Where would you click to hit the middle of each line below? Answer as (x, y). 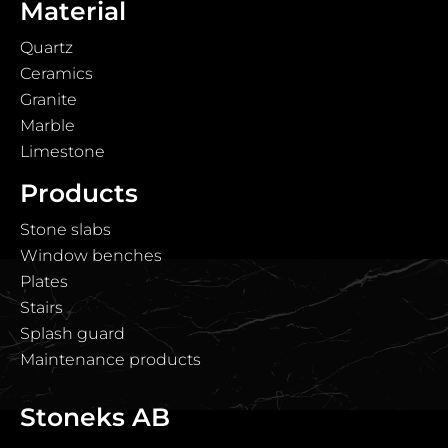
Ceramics (56, 74)
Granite (48, 100)
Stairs (41, 308)
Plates (44, 282)
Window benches (91, 256)
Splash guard (72, 334)
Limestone (62, 152)
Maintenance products (110, 360)
